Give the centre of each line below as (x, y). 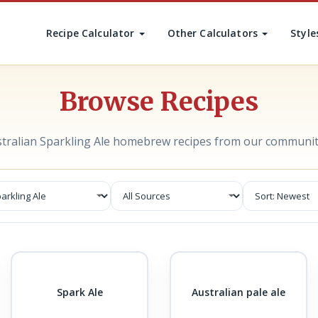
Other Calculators (214, 33)
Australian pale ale (238, 292)
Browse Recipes (159, 102)
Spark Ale (79, 292)
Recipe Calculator (92, 33)
